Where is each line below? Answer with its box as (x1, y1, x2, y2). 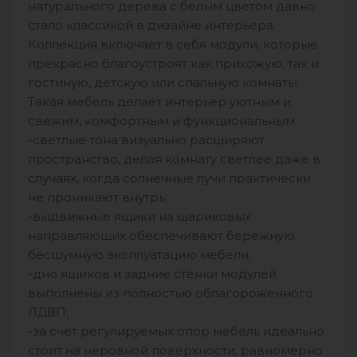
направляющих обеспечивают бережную (28, 228, 295, 243)
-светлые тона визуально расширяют (28, 132, 265, 147)
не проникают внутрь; (28, 190, 167, 205)
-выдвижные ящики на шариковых (28, 209, 251, 224)
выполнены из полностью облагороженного (28, 285, 313, 300)
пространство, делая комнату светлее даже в (28, 151, 320, 167)
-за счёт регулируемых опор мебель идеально (28, 324, 324, 339)
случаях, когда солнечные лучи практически (28, 171, 311, 186)
